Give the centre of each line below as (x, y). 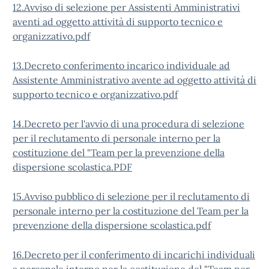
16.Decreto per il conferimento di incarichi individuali (134, 255)
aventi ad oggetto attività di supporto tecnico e (118, 22)
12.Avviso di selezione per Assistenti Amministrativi (126, 7)
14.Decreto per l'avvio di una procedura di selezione (128, 124)
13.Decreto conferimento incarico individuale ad (121, 65)
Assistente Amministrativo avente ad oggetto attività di (134, 80)
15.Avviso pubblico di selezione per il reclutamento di (131, 196)
